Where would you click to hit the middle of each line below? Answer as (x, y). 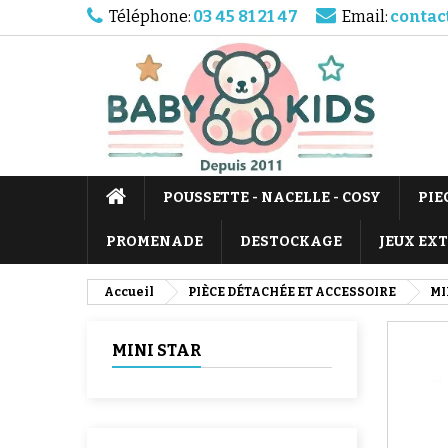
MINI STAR (156, 350)
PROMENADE (154, 241)
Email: (365, 16)
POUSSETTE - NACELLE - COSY (272, 197)
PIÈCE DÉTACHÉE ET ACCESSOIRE (292, 292)
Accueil (129, 292)
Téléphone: (150, 16)
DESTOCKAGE (291, 241)
